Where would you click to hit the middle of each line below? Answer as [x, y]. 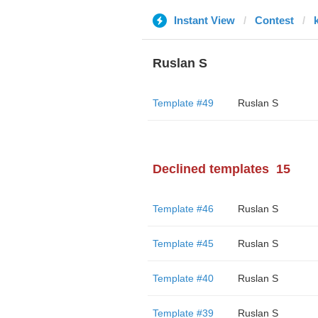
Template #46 [183, 209]
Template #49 [183, 103]
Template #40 [183, 278]
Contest [274, 20]
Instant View [204, 20]
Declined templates [210, 169]
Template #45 [183, 243]
